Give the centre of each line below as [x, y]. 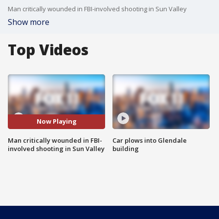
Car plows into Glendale [150, 140]
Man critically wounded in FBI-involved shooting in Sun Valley [97, 9]
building [126, 148]
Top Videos [48, 50]
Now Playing [56, 121]
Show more [29, 22]
